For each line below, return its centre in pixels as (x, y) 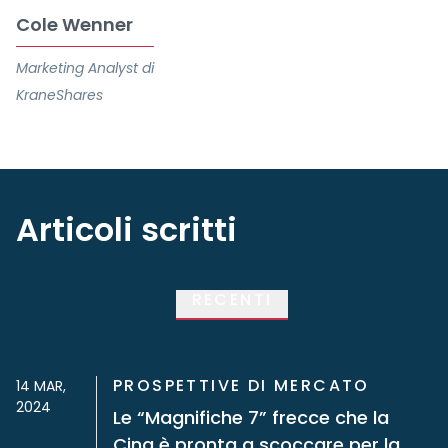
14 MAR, (41, 386)
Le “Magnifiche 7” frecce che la (251, 417)
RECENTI (232, 299)
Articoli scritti (126, 229)
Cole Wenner (74, 24)
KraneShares (59, 95)
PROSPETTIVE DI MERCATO (241, 385)
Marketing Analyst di (85, 68)
